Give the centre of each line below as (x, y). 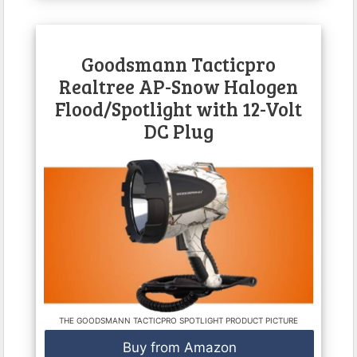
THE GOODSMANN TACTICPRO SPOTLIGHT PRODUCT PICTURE (178, 321)
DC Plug (178, 131)
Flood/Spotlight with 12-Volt (178, 108)
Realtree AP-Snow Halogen (178, 86)
